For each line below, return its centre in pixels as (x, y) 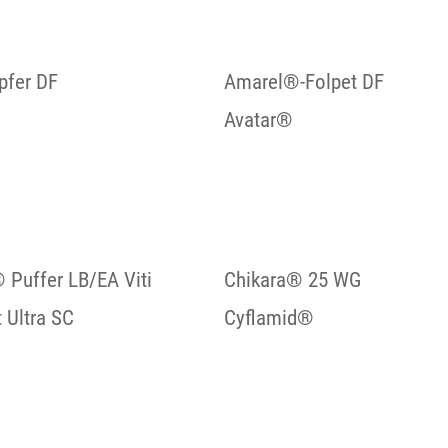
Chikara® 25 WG (292, 280)
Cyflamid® (269, 318)
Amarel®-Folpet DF (304, 82)
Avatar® (258, 120)
